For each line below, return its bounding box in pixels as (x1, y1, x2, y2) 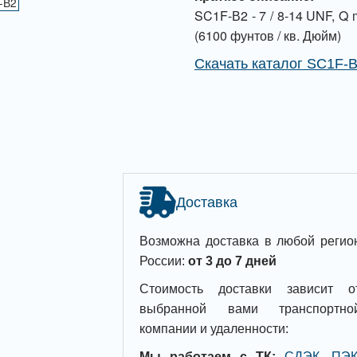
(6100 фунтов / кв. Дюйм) (194, 26, 341, 45)
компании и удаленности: (139, 322, 288, 335)
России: (139, 254, 188, 268)
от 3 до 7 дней (188, 254, 277, 268)
